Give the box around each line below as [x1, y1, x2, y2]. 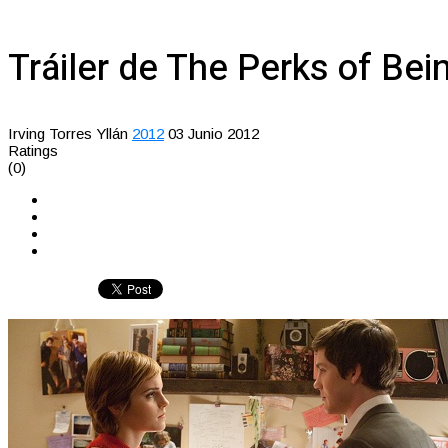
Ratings [8, 141, 58, 159]
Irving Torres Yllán [8, 124, 128, 142]
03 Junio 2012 [168, 124, 259, 142]
